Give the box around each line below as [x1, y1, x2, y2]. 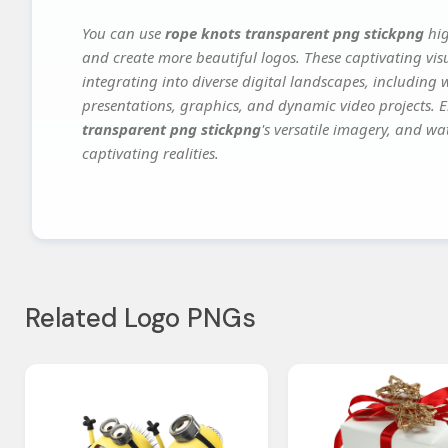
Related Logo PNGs [25, 301, 256, 336]
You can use [82, 23, 165, 44]
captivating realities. [82, 143, 219, 164]
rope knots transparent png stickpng [165, 23, 424, 44]
